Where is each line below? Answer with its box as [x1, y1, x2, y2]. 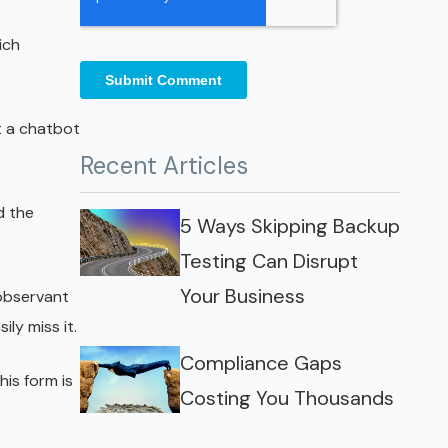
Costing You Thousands [180, 385, 394, 411]
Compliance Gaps [180, 350, 342, 376]
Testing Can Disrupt [180, 248, 358, 274]
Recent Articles [80, 150, 248, 181]
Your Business [180, 283, 305, 309]
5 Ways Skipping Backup [180, 213, 400, 239]
